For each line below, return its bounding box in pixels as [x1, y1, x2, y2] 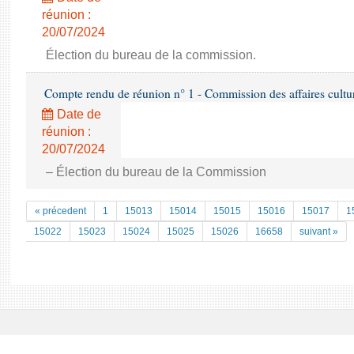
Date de [54, 107, 101, 121]
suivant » [299, 226, 338, 237]
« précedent [35, 205, 86, 217]
